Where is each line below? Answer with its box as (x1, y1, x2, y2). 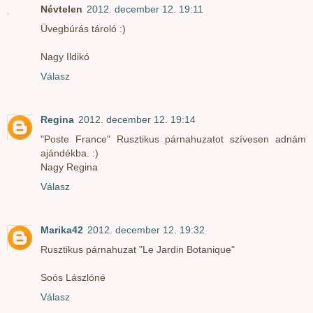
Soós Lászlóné (41, 271, 105, 283)
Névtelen (41, 3, 82, 15)
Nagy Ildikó (41, 50, 89, 62)
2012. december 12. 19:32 (87, 224, 205, 235)
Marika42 (41, 224, 83, 235)
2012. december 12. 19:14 (78, 113, 196, 125)
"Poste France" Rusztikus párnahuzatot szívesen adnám (41, 133, 306, 145)
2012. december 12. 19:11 (87, 3, 203, 15)
